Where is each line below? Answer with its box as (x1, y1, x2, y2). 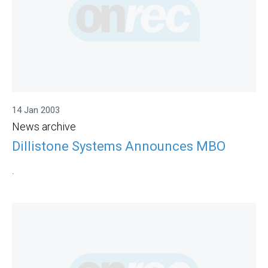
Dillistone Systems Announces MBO (12, 138, 226, 154)
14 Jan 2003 (12, 105, 60, 116)
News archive (12, 120, 76, 133)
